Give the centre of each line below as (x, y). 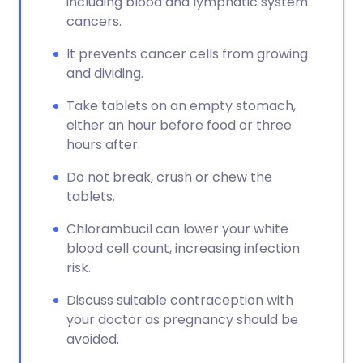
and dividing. (105, 73)
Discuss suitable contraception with (180, 300)
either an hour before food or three (179, 125)
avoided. (93, 339)
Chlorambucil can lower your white (177, 229)
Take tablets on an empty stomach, (181, 106)
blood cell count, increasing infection (183, 248)
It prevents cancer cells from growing (187, 54)
